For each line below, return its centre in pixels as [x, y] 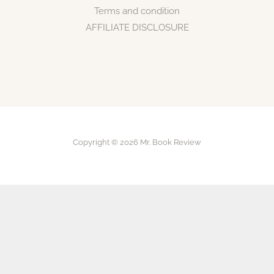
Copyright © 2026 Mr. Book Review [137, 143]
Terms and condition [137, 11]
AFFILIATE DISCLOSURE [137, 28]
